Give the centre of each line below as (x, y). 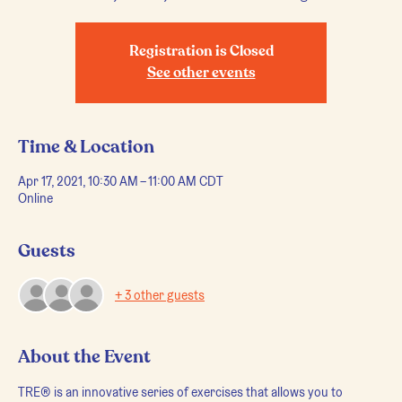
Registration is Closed (201, 52)
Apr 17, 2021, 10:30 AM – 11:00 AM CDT (121, 181)
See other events (201, 74)
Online (35, 198)
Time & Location (86, 147)
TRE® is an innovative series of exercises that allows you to (182, 392)
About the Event (84, 357)
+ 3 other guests (160, 295)
